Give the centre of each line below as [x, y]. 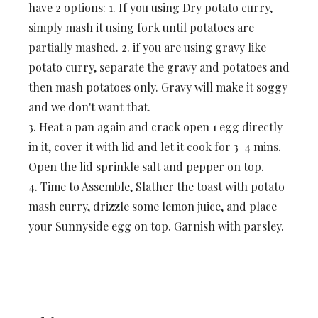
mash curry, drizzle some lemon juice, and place [153, 206]
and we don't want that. [89, 106]
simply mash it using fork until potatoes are [141, 27]
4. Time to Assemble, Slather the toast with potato [157, 186]
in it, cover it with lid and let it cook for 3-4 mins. [155, 146]
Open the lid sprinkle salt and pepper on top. [146, 166]
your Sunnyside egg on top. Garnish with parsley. [156, 226]
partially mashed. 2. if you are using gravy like [147, 47]
